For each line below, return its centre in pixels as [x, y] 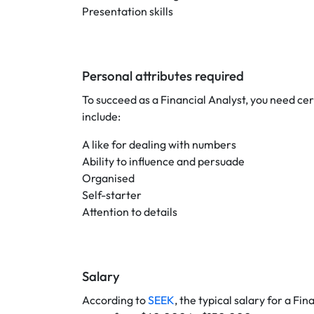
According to [115, 300]
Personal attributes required [163, 76]
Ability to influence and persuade [163, 161]
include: [101, 116]
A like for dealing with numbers [159, 144]
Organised [109, 178]
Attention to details [130, 212]
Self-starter [112, 195]
